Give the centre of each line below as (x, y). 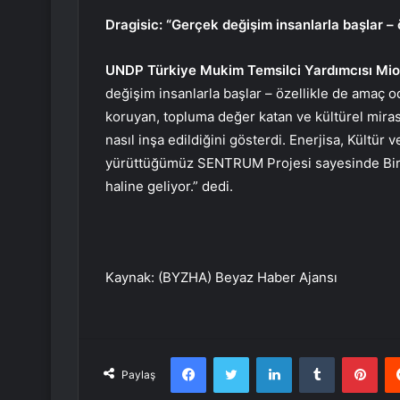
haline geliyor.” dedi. (169, 186)
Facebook (233, 356)
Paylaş (138, 374)
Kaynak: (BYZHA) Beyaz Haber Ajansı (221, 277)
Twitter (268, 356)
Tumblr (353, 356)
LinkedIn (314, 356)
